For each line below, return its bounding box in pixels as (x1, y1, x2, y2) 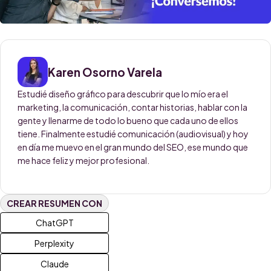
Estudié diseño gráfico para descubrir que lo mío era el (18, 88, 228, 99)
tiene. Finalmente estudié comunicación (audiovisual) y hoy (18, 128, 249, 139)
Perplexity (34, 237, 74, 249)
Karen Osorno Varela (48, 64, 162, 79)
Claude (40, 258, 69, 269)
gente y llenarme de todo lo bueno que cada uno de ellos (18, 114, 238, 126)
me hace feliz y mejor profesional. (18, 154, 149, 166)
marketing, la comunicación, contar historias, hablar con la (18, 101, 247, 113)
